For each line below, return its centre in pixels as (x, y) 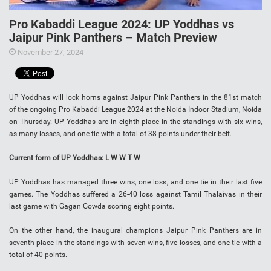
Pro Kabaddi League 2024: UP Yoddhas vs (122, 24)
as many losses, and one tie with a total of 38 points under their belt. (120, 134)
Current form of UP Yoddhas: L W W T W (75, 158)
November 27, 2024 (50, 53)
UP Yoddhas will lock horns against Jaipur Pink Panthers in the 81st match (135, 98)
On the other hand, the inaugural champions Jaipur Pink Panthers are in (135, 231)
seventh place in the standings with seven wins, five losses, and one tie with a (135, 243)
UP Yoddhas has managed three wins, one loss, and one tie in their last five (135, 182)
